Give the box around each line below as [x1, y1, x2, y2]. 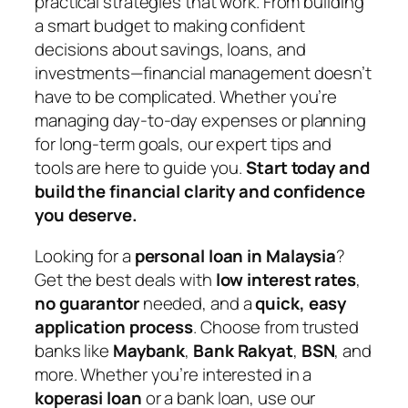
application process [35, 315, 194, 340]
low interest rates [215, 268, 356, 292]
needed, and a [138, 291, 256, 316]
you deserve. [35, 203, 138, 228]
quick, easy [255, 291, 347, 316]
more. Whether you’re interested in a [35, 362, 312, 387]
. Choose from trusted [193, 315, 360, 340]
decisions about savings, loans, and [35, 37, 306, 62]
